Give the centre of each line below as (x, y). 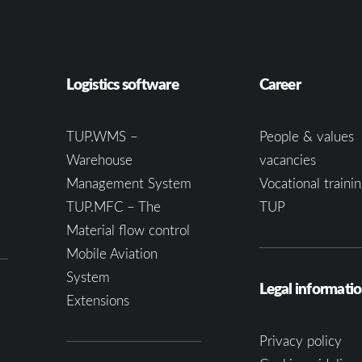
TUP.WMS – (102, 136)
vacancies (287, 160)
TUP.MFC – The (113, 206)
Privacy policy (300, 341)
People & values (306, 136)
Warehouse (99, 160)
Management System (128, 183)
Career (280, 84)
